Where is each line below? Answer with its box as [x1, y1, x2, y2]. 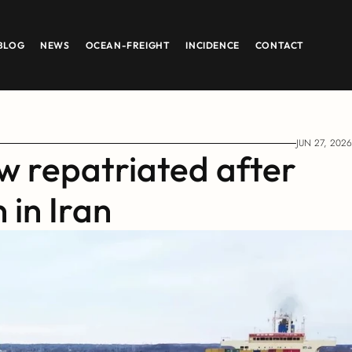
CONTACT [255, 38, 305, 51]
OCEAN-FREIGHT [85, 38, 170, 51]
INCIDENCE [185, 38, 240, 51]
